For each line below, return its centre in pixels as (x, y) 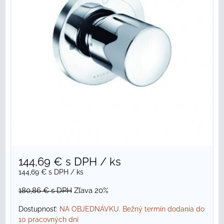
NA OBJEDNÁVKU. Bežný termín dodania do (132, 209)
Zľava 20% (91, 191)
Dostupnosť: (39, 209)
